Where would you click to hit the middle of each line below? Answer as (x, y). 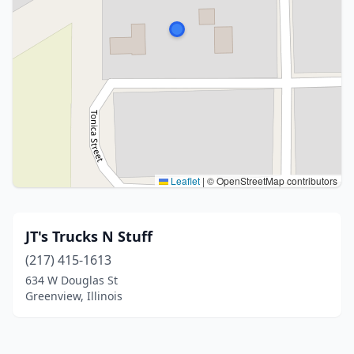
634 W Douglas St (72, 280)
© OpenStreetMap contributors (271, 181)
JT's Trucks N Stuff (89, 236)
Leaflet (184, 181)
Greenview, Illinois (74, 296)
